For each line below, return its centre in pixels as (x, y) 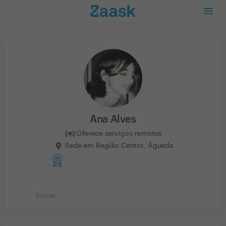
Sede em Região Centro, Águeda (119, 146)
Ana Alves (113, 120)
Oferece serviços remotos (119, 133)
